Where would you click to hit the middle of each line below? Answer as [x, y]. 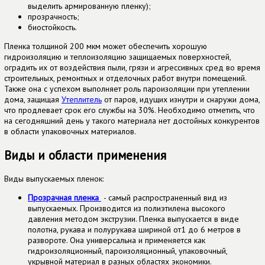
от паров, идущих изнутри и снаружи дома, [181, 100]
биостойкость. [52, 28]
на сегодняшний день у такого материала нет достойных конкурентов [132, 121]
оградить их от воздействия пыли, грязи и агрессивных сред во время [132, 68]
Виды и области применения [85, 155]
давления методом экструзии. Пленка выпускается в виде [133, 219]
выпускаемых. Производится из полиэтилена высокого [127, 209]
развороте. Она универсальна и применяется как [117, 240]
